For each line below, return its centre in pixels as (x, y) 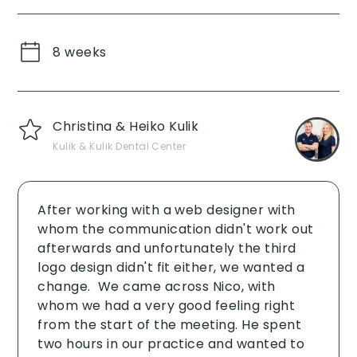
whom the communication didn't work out (176, 229)
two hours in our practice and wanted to (171, 343)
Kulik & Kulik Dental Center (120, 146)
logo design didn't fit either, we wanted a (171, 267)
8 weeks (80, 52)
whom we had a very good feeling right (167, 305)
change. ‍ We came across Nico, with (157, 286)
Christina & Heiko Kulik (126, 126)
